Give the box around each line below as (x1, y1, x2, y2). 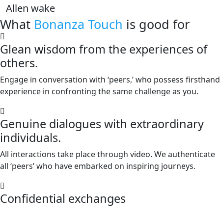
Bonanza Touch (34, 15, 126, 32)
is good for (126, 15, 190, 32)
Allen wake (6, 1, 55, 15)
